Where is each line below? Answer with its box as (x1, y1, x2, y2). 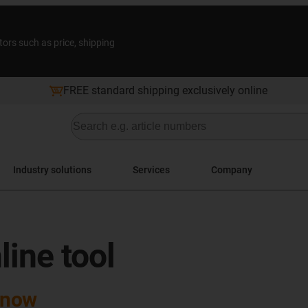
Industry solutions (13, 164, 91, 175)
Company (211, 164, 252, 175)
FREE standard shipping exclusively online (63, 84, 267, 97)
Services (133, 164, 170, 175)
